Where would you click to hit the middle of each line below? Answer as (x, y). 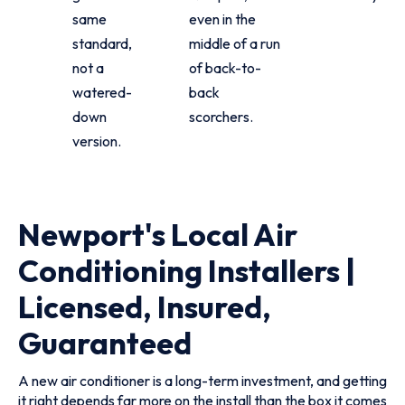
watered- (102, 92)
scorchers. (221, 117)
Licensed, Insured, (145, 307)
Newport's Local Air (158, 235)
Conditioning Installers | (187, 271)
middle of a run (234, 43)
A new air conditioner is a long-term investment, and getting (202, 381)
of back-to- (225, 68)
